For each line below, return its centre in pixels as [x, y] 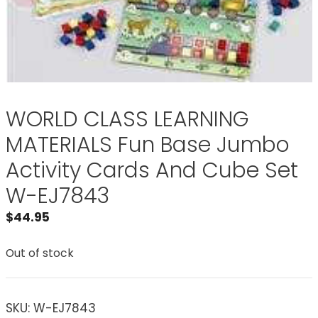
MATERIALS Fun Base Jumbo [148, 145]
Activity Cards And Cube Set [152, 171]
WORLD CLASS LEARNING [127, 120]
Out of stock [40, 253]
